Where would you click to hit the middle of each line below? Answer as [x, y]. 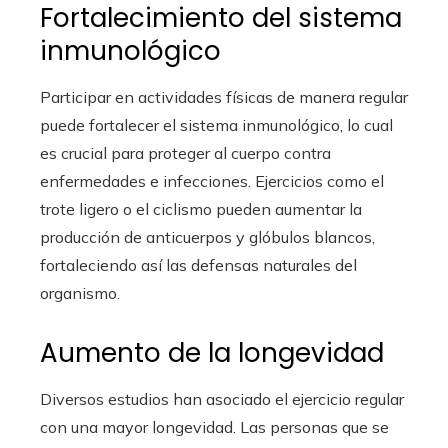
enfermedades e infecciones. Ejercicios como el [212, 181]
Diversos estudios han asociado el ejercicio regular [222, 399]
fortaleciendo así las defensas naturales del [198, 265]
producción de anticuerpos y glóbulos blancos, [207, 237]
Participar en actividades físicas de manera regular [224, 97]
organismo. [80, 293]
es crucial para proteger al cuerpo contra [185, 153]
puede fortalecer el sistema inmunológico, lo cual [216, 125]
